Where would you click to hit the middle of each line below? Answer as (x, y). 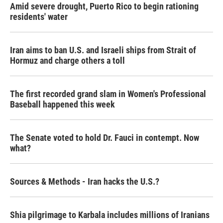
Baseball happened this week (62, 104)
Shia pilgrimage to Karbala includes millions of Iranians (110, 215)
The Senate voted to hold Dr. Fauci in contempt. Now (105, 138)
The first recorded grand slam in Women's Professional (108, 94)
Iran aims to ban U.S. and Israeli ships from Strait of (103, 50)
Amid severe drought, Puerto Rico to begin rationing (104, 6)
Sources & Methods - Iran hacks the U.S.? (85, 181)
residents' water (39, 17)
